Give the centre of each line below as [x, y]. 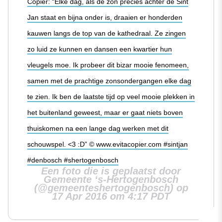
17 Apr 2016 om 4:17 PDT [111, 196]
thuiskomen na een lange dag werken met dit [98, 129]
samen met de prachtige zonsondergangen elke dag [109, 81]
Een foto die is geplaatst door [111, 171]
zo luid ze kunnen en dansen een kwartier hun [100, 49]
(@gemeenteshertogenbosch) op [111, 188]
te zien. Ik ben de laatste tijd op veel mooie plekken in [111, 97]
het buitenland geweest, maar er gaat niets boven [105, 113]
